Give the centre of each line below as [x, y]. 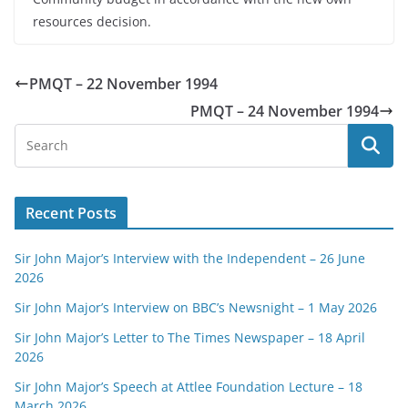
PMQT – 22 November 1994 [123, 84]
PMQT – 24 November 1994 [285, 111]
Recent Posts [71, 213]
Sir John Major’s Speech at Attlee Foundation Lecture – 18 [189, 387]
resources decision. [92, 21]
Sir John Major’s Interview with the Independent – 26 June [190, 258]
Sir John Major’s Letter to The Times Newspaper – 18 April [190, 337]
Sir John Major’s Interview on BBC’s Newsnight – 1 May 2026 [196, 307]
